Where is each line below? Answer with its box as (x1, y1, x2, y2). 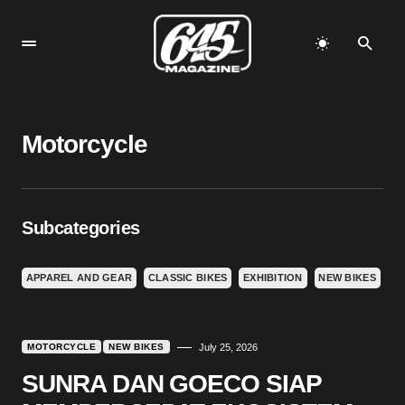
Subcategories (22, 218, 140, 238)
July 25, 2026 (198, 342, 258, 353)
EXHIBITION (242, 272, 303, 283)
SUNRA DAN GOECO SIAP (22, 370, 322, 398)
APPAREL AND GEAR (25, 272, 133, 283)
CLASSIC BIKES (147, 272, 228, 283)
